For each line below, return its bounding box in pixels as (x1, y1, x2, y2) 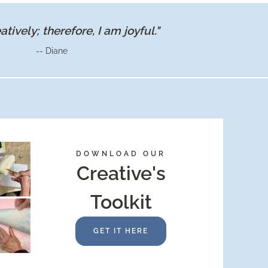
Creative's (76, 162, 166, 185)
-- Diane (36, 46, 68, 56)
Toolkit (90, 191, 152, 214)
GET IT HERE (93, 227, 149, 236)
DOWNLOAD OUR (76, 150, 166, 159)
